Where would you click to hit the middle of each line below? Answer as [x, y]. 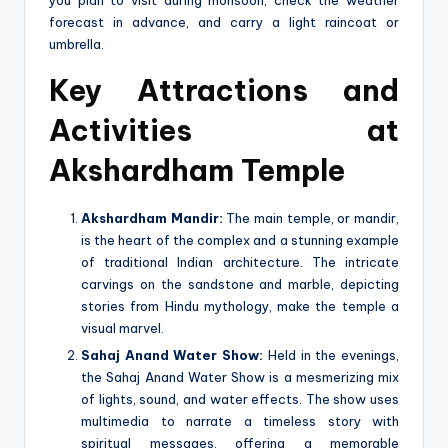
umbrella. [76, 43]
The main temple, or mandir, [311, 217]
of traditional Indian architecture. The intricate [240, 261]
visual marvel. [122, 327]
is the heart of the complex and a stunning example [240, 239]
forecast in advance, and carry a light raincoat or [224, 21]
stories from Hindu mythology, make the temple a [240, 305]
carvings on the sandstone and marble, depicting [240, 283]
